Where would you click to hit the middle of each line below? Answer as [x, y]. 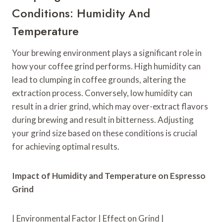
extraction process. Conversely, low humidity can [102, 93]
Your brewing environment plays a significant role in [107, 53]
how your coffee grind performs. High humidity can [106, 66]
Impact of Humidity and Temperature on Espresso [109, 176]
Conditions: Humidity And [81, 13]
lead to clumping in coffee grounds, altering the [99, 80]
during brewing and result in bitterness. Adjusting [103, 120]
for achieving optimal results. [66, 147]
